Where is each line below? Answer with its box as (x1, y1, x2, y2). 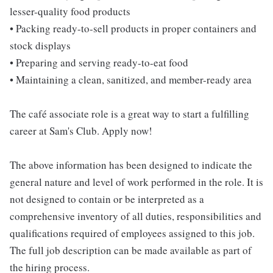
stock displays (10, 38, 71, 52)
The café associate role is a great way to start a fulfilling (10, 106, 249, 121)
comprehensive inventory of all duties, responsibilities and (10, 208, 261, 223)
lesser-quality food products (10, 4, 130, 18)
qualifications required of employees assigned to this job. (10, 225, 255, 240)
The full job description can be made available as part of (10, 243, 252, 257)
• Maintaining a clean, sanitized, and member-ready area (10, 72, 252, 87)
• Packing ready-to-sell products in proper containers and (10, 21, 257, 35)
